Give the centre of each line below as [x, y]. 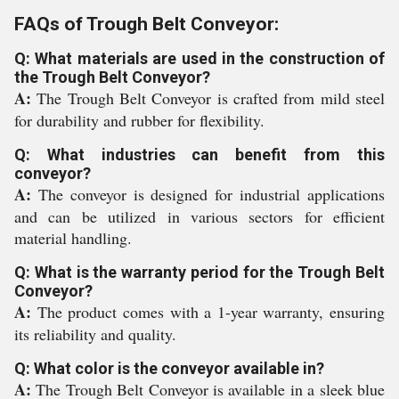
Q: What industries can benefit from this [199, 155]
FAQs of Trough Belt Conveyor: [147, 24]
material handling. [73, 238]
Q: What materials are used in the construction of [199, 58]
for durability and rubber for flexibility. [139, 120]
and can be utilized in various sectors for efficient [199, 216]
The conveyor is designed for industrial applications [212, 194]
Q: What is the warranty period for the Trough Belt [199, 272]
